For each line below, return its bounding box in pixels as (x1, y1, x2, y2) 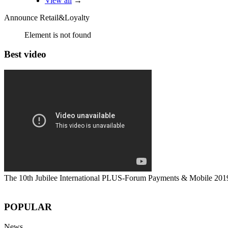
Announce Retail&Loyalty (4, 13, 90, 22)
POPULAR (4, 201, 52, 212)
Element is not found (24, 30, 91, 39)
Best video (4, 49, 46, 60)
